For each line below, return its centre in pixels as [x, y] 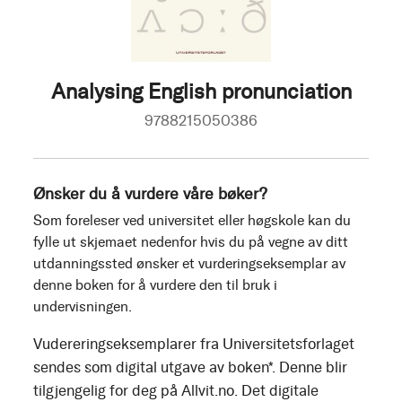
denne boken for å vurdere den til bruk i [155, 285]
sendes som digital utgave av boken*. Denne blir [190, 367]
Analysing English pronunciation [201, 92]
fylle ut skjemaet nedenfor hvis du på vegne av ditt [191, 242]
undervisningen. [83, 307]
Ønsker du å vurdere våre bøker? [150, 194]
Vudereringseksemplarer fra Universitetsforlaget [194, 344]
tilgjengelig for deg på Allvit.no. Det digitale [176, 391]
